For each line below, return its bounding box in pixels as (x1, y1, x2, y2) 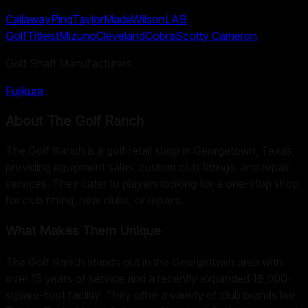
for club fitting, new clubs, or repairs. (5, 193, 184, 208)
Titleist (27, 29, 59, 43)
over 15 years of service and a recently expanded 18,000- (5, 271, 292, 285)
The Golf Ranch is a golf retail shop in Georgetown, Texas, (5, 144, 295, 158)
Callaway (5, 12, 51, 27)
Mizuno (59, 29, 96, 43)
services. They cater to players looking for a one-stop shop (5, 177, 299, 191)
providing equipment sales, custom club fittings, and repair (5, 160, 289, 175)
